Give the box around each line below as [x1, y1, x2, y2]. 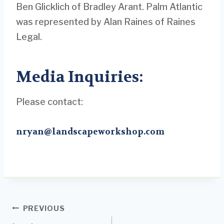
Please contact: [16, 96, 83, 107]
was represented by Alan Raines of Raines [16, 16, 195, 27]
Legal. [16, 31, 42, 42]
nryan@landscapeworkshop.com [16, 125, 164, 137]
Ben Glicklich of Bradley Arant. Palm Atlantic [16, 1, 202, 12]
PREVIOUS [22, 203, 65, 213]
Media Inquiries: [16, 67, 143, 87]
